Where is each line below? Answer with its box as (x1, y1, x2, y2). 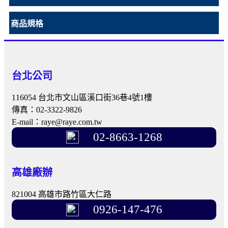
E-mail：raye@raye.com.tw (12, 117, 102, 126)
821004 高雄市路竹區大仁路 (12, 190, 111, 199)
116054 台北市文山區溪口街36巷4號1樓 (12, 93, 152, 102)
